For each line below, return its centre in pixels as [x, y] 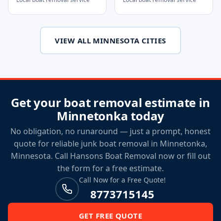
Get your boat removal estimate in [110, 102]
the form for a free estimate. [110, 168]
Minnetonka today [110, 116]
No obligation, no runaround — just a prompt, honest [110, 131]
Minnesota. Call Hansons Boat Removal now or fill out [110, 156]
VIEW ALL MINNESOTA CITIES [110, 40]
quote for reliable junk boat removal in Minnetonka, [110, 144]
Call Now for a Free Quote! [122, 180]
